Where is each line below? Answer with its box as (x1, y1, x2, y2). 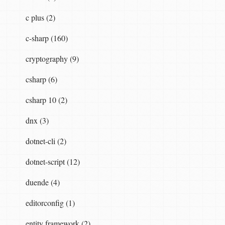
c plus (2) (25, 12, 55, 23)
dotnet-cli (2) (25, 135, 66, 146)
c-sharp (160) (25, 32, 68, 43)
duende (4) (25, 176, 60, 187)
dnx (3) (25, 115, 49, 126)
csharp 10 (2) (25, 94, 67, 105)
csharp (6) (25, 73, 57, 84)
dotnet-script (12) (25, 156, 80, 167)
